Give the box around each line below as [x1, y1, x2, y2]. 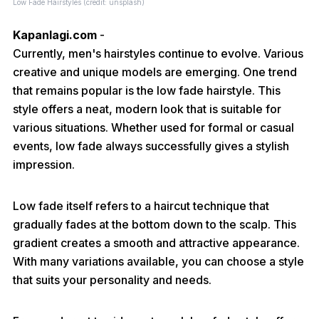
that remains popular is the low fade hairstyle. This [13, 83, 281, 98]
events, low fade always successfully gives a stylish [13, 139, 289, 153]
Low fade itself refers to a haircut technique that [13, 199, 269, 213]
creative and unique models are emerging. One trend [13, 65, 297, 79]
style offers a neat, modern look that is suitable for [13, 102, 281, 116]
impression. [13, 157, 75, 172]
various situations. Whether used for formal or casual [13, 120, 294, 135]
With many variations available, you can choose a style [13, 254, 304, 268]
